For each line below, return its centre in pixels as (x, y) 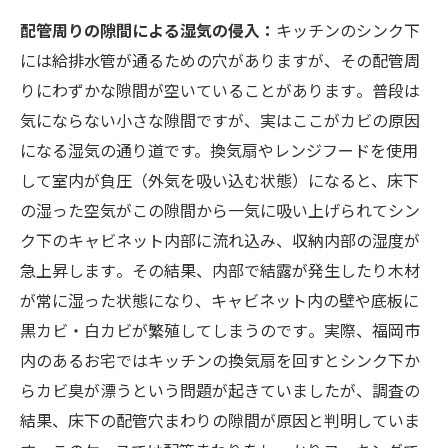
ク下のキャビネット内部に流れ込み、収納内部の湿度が (220, 239)
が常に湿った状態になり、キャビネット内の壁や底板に (219, 299)
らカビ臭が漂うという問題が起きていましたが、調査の (220, 389)
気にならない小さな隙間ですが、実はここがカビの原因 (220, 119)
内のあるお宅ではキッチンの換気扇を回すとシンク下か (220, 359)
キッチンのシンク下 (348, 29)
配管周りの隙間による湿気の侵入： (148, 29)
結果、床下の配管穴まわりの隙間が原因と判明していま (220, 419)
